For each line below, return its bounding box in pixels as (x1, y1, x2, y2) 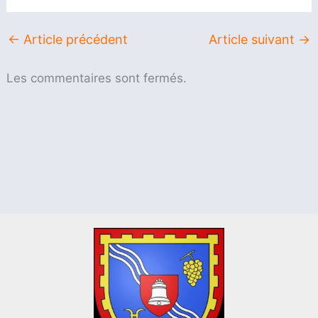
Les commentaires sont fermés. (6, 70, 187, 85)
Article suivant (208, 32, 298, 48)
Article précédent (20, 32, 128, 48)
